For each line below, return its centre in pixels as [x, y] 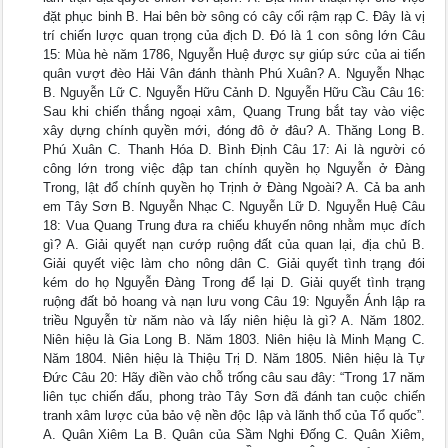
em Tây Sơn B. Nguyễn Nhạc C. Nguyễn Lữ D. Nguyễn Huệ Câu [234, 207]
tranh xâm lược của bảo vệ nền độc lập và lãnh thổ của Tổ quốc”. [234, 416]
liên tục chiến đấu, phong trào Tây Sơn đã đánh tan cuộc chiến [234, 397]
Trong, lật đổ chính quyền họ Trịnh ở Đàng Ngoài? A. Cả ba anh [234, 188]
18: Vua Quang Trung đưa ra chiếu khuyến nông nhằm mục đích [234, 226]
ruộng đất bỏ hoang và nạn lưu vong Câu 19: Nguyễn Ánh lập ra [234, 302]
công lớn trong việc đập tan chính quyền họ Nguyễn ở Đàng [234, 169]
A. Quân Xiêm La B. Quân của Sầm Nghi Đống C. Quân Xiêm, [234, 435]
